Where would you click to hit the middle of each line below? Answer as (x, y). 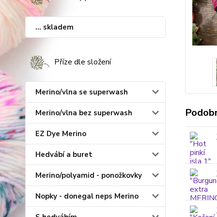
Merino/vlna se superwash (82, 92)
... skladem (54, 27)
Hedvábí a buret (64, 155)
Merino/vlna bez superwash (84, 113)
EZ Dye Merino (61, 134)
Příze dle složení (83, 62)
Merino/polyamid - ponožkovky (89, 175)
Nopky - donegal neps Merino (87, 196)
